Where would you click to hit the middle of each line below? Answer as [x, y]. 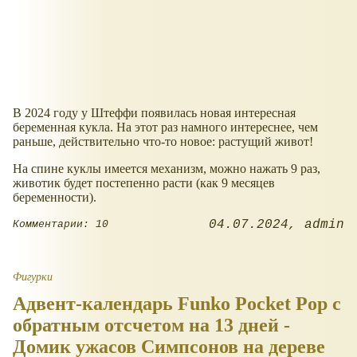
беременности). [55, 197]
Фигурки [33, 276]
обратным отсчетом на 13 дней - [151, 325]
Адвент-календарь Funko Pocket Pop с [177, 303]
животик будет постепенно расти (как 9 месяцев [144, 182]
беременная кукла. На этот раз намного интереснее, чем [165, 127]
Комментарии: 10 [61, 225]
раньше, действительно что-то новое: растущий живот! [163, 141]
